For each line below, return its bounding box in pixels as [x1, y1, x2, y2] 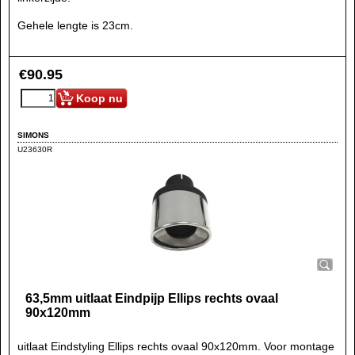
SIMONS [17, 130, 49, 139]
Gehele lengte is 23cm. [17, 18, 133, 32]
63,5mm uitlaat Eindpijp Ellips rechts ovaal [25, 292, 278, 305]
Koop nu [76, 92, 123, 105]
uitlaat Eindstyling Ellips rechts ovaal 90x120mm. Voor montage [17, 340, 334, 353]
